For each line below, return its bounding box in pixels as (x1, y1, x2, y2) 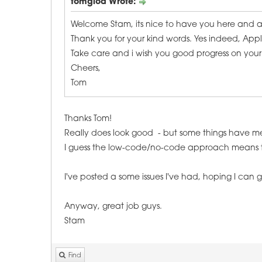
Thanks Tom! (64, 115, 112, 123)
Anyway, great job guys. (64, 202, 162, 211)
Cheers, (71, 64, 101, 73)
